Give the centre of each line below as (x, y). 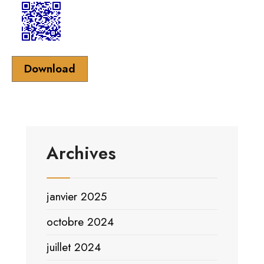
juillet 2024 (74, 247)
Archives (81, 153)
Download (50, 69)
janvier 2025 (77, 197)
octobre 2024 (80, 222)
